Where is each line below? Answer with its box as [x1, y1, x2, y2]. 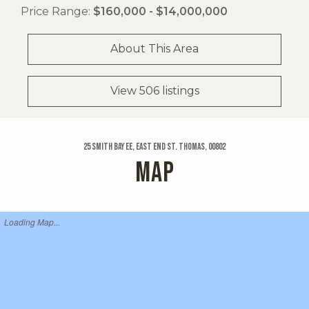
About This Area [110, 42, 199, 56]
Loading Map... [4, 216, 60, 228]
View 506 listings [110, 84, 199, 98]
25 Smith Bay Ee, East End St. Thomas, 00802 [83, 141, 226, 153]
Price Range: [21, 4, 93, 18]
